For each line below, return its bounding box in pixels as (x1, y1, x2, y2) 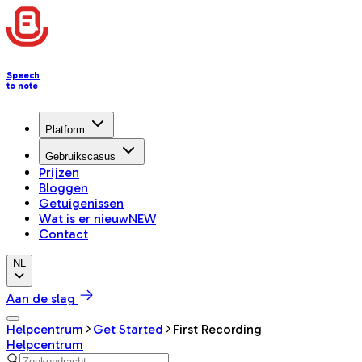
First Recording (173, 321, 262, 337)
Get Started (93, 321, 163, 337)
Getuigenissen (39, 195, 124, 211)
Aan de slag (6, 290, 75, 306)
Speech (6, 69, 40, 81)
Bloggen (39, 179, 88, 196)
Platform (45, 123, 85, 136)
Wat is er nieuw (39, 210, 128, 226)
